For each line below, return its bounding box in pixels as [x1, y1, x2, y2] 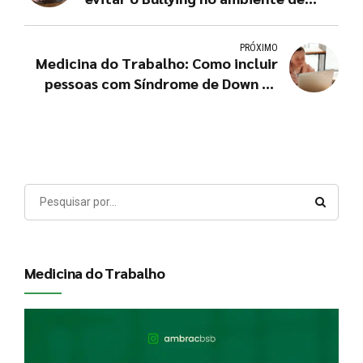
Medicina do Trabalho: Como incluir [35, 53, 278, 72]
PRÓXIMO [239, 41, 278, 53]
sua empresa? [186, 93, 278, 113]
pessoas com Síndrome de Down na [44, 73, 278, 92]
